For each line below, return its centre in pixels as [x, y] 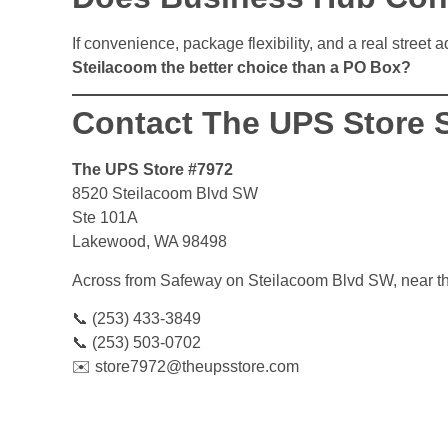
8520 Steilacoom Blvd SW [165, 194]
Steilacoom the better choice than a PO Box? [241, 67]
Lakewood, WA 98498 [149, 242]
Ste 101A [105, 218]
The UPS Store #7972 [152, 170]
